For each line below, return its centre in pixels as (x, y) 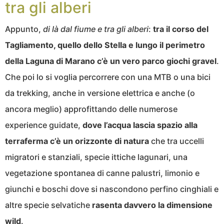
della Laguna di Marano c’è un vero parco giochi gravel (111, 61)
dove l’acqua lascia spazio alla (140, 125)
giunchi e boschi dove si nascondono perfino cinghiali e (112, 189)
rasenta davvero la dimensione (152, 205)
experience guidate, (44, 125)
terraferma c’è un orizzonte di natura (77, 141)
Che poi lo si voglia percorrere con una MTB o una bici (108, 77)
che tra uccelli (176, 141)
